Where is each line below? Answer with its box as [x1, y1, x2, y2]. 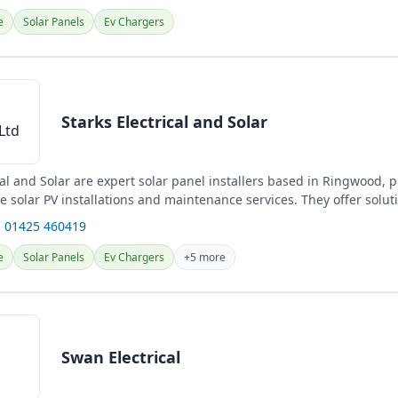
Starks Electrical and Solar [61, 110, 267, 132]
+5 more [184, 250, 226, 265]
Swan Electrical [61, 346, 180, 368]
